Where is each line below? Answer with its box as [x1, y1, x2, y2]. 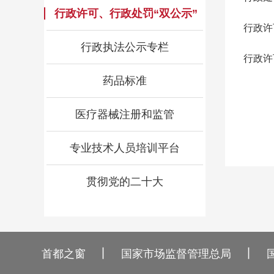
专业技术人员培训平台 [70, 142, 180, 154]
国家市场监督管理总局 [121, 248, 231, 260]
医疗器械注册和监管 [75, 108, 174, 120]
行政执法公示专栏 [81, 41, 169, 53]
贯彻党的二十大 [86, 176, 163, 188]
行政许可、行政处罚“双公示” [54, 7, 198, 20]
